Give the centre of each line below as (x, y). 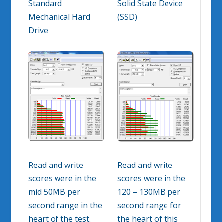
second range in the (65, 205)
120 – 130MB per (149, 192)
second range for (150, 205)
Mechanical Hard (59, 17)
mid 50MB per (55, 192)
